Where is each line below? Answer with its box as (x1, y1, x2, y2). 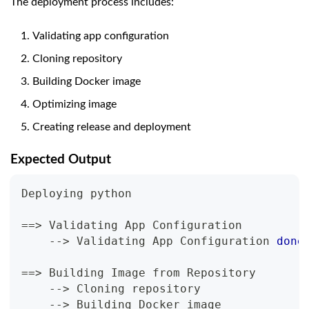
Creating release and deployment (32, 121, 191, 133)
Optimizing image (32, 99, 117, 110)
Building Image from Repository (42, 266, 256, 280)
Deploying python (21, 187, 132, 201)
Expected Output (10, 153, 111, 167)
